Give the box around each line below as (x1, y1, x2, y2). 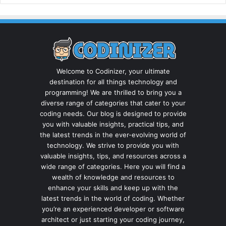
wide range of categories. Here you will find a (41, 162, 185, 171)
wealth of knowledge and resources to (51, 173, 175, 182)
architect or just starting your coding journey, (41, 215, 185, 224)
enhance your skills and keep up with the (48, 184, 178, 192)
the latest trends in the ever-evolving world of (40, 131, 186, 139)
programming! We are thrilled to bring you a (44, 88, 182, 97)
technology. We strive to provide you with (47, 141, 179, 150)
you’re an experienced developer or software (41, 205, 185, 213)
